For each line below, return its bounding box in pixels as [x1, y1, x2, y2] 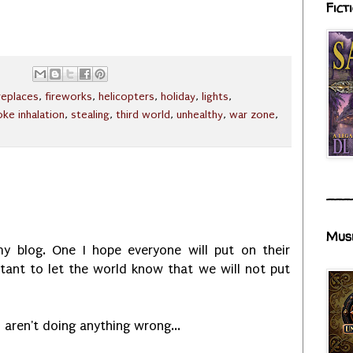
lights [202, 90, 229, 103]
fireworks [45, 90, 92, 103]
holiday [161, 90, 195, 103]
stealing [71, 108, 110, 121]
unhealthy [176, 108, 223, 121]
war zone [229, 108, 275, 121]
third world [116, 108, 170, 121]
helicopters [98, 90, 154, 103]
